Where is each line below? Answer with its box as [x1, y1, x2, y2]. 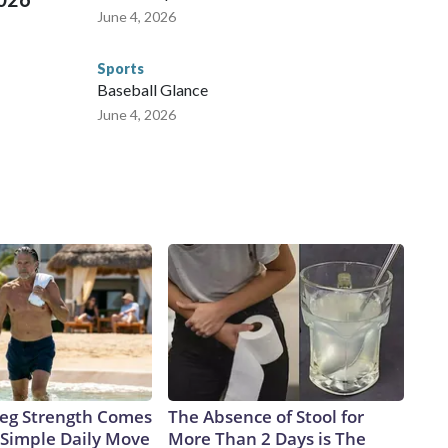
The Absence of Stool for [168, 405, 364, 429]
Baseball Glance [97, 80, 208, 100]
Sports [97, 60, 144, 78]
